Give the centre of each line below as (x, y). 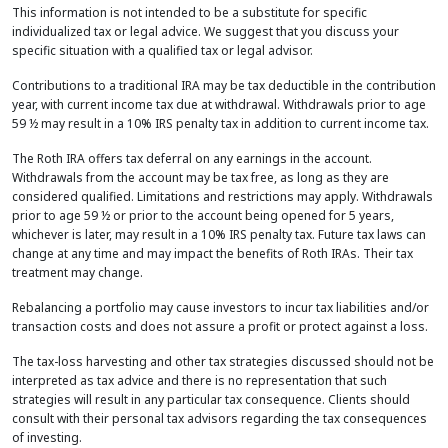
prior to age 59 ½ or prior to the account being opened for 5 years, (203, 216)
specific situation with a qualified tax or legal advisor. (162, 51)
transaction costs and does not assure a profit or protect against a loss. (220, 327)
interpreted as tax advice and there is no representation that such (199, 381)
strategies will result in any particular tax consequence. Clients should (211, 400)
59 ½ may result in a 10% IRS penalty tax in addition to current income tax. (220, 124)
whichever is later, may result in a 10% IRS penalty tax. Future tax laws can (219, 235)
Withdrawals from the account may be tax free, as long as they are (200, 178)
